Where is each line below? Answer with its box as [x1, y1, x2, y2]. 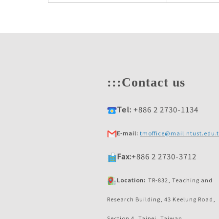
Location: [117, 176, 146, 184]
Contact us [122, 75, 185, 90]
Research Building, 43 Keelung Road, [107, 195, 216, 203]
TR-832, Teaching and [148, 176, 213, 184]
